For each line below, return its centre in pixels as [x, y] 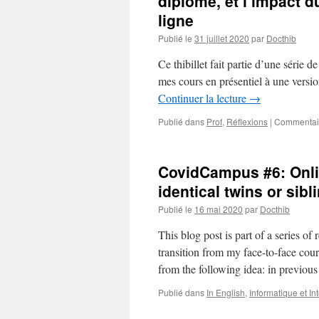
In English [226, 292]
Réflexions [247, 121]
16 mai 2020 [219, 209]
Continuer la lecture [204, 98]
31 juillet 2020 [222, 38]
